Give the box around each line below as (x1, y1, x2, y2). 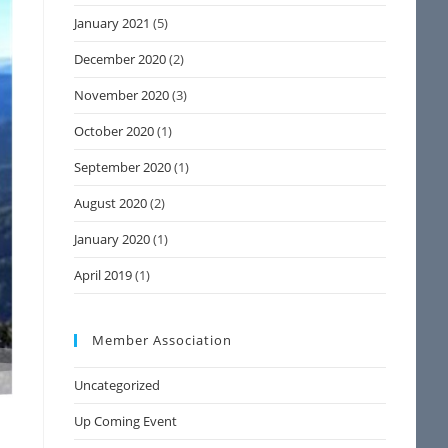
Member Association (92, 331, 233, 349)
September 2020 (74, 158, 172, 176)
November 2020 (74, 86, 170, 104)
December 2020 (74, 50, 167, 68)
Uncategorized (74, 376, 161, 394)
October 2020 (74, 122, 155, 140)
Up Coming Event (74, 412, 178, 430)
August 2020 (74, 194, 148, 212)
